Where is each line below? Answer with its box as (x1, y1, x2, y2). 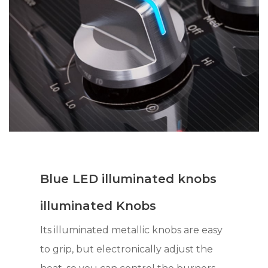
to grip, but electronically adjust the (40, 243, 214, 255)
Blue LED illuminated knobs (40, 172, 217, 187)
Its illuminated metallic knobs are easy (40, 224, 223, 236)
